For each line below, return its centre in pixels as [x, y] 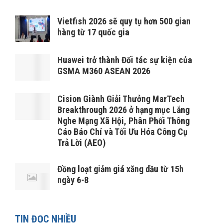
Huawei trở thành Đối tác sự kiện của [125, 60]
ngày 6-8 [73, 180]
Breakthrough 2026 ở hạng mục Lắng [123, 110]
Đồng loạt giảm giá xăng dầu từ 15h [120, 169]
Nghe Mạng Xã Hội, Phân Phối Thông [123, 121]
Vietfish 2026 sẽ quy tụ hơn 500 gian [124, 21]
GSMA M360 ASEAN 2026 [104, 71]
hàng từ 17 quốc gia [93, 32]
